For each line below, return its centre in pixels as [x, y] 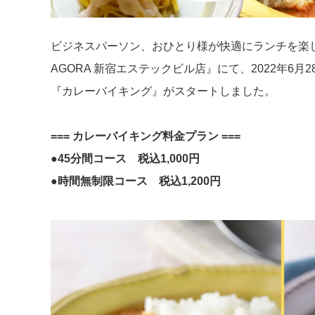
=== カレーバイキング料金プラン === [146, 136]
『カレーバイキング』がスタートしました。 [163, 91]
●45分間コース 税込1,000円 [125, 158]
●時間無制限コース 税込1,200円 [136, 181]
